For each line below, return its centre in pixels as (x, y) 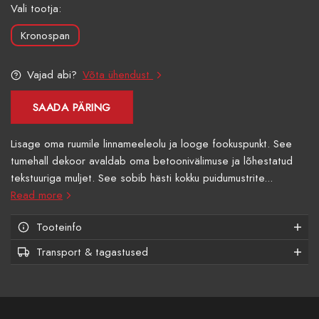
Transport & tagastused (92, 252)
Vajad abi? (52, 75)
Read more (37, 195)
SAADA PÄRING (72, 108)
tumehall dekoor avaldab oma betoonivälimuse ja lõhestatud (152, 161)
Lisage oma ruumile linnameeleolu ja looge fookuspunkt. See (151, 143)
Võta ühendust (118, 75)
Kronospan (45, 36)
